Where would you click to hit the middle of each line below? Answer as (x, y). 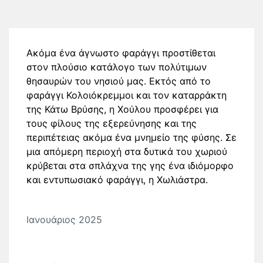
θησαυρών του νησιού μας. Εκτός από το (119, 81)
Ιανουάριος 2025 (64, 220)
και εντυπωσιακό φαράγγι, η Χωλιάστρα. (117, 180)
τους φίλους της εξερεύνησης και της (112, 123)
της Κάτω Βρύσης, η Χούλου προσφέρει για (122, 109)
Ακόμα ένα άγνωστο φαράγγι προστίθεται (121, 53)
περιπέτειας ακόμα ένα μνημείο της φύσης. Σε (131, 137)
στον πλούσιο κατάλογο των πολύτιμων (117, 67)
